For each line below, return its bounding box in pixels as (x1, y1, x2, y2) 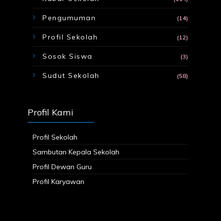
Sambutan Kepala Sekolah (33, 147, 120, 156)
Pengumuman (42, 13, 96, 23)
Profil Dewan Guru (33, 162, 92, 171)
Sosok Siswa (42, 52, 93, 61)
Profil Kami (28, 107, 74, 118)
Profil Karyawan (33, 177, 85, 186)
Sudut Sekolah (42, 71, 100, 80)
